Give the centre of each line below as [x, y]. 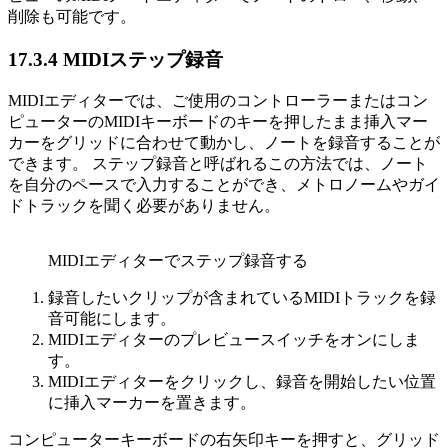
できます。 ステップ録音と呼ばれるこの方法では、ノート [218, 164]
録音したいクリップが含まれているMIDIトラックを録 [242, 298]
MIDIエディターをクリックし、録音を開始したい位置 [242, 382]
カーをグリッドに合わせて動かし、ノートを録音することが [224, 143]
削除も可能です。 [72, 16]
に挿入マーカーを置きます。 [152, 403]
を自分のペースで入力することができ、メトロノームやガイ [224, 185]
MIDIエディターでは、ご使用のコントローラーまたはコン [218, 101]
